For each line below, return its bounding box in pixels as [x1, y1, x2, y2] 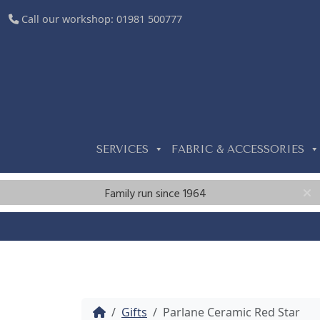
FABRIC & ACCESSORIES [171, 143, 304, 156]
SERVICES [96, 143, 149, 156]
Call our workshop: [19, 12, 116, 26]
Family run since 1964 [105, 185, 206, 204]
